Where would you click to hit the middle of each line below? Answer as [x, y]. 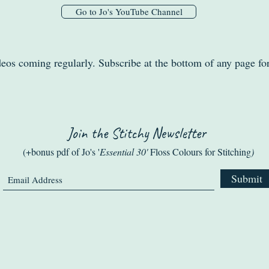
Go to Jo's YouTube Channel [129, 11]
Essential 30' [125, 151]
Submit [247, 178]
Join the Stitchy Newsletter [138, 133]
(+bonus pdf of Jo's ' [61, 151]
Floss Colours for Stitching [200, 151]
